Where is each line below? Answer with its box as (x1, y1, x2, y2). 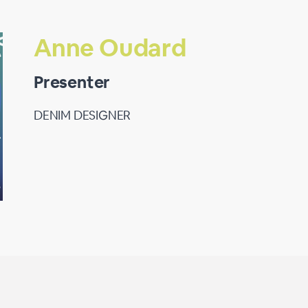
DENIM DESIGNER (34, 107, 131, 123)
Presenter (34, 71, 111, 93)
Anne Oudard (34, 32, 186, 63)
